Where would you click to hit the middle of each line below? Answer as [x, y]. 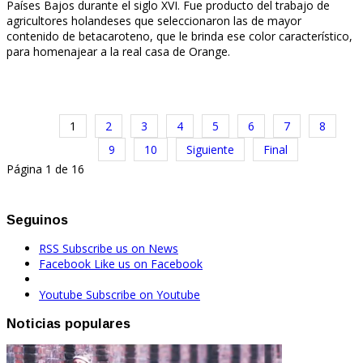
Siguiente [210, 149]
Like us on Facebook [148, 264]
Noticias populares [68, 323]
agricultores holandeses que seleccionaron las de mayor [154, 20]
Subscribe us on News [120, 249]
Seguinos [37, 219]
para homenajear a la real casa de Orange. [118, 51]
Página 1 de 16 [45, 169]
